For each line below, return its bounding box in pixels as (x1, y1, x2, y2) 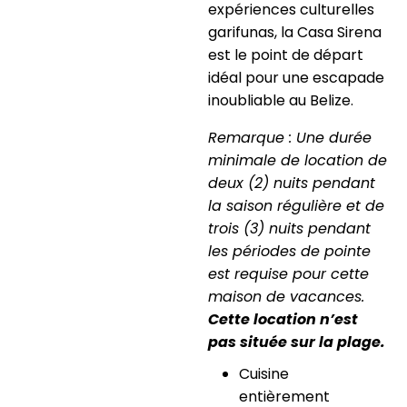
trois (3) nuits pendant (207, 218, 371, 240)
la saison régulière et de (207, 195, 384, 217)
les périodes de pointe (207, 241, 371, 263)
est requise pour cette (207, 263, 369, 285)
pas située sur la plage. (207, 332, 385, 353)
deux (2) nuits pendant (207, 173, 375, 194)
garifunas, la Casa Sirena (207, 22, 382, 44)
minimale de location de (207, 150, 387, 172)
